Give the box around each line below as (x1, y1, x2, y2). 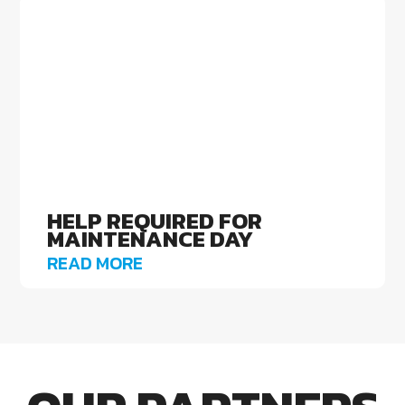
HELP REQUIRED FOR (47, 203, 263, 239)
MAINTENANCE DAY (47, 221, 254, 257)
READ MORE (47, 250, 144, 278)
